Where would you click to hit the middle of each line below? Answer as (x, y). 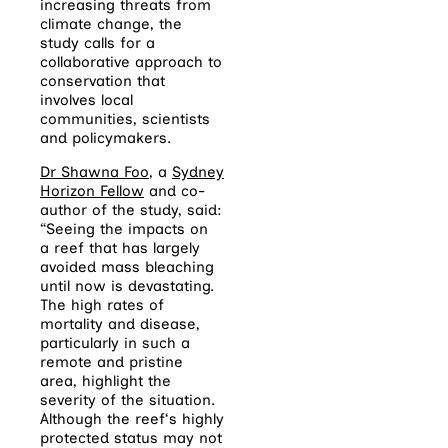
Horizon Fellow (92, 191)
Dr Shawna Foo (94, 172)
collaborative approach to (131, 62)
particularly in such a (115, 343)
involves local (86, 100)
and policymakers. (105, 138)
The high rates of (102, 305)
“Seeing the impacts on (124, 229)
